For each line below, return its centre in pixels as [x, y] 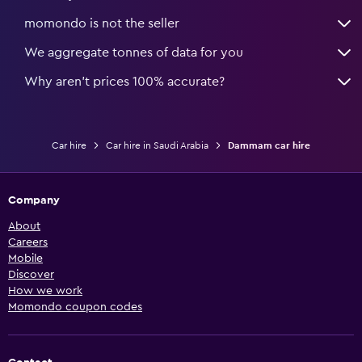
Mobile [25, 259]
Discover [31, 275]
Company [34, 201]
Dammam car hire [269, 146]
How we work [45, 291]
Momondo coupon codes [75, 307]
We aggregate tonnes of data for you [134, 53]
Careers [28, 243]
